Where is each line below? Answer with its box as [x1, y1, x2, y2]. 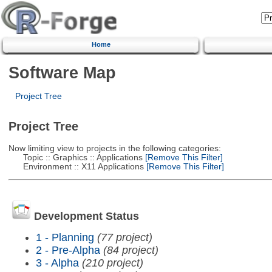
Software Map [8, 63, 116, 82]
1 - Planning [35, 231, 94, 243]
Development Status [33, 210, 139, 223]
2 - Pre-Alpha [35, 243, 100, 256]
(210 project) [81, 256, 143, 269]
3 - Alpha [35, 256, 79, 269]
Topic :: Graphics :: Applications [8, 152, 143, 162]
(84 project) [103, 243, 158, 256]
